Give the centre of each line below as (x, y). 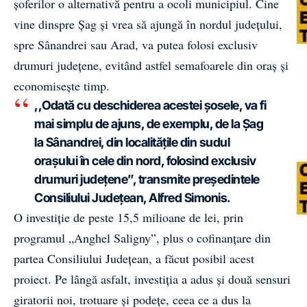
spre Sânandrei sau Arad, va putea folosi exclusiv (136, 44)
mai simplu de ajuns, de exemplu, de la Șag (149, 123)
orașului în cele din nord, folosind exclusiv (145, 160)
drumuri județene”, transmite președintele (147, 179)
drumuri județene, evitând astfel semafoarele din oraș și (151, 65)
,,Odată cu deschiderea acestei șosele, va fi (150, 105)
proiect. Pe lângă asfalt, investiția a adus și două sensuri (152, 279)
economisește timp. (62, 85)
